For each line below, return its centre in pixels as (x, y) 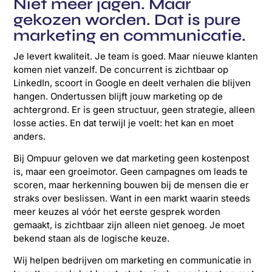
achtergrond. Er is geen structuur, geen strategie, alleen (134, 109)
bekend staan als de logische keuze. (92, 239)
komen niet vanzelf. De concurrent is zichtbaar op (121, 69)
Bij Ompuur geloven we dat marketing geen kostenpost (132, 158)
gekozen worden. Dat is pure (127, 19)
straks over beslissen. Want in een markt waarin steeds (132, 199)
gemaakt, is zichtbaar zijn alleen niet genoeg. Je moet (129, 225)
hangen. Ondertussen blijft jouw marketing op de (118, 96)
